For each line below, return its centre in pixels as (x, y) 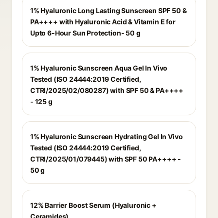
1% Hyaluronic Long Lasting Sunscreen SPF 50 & (109, 10)
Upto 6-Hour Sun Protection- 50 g (85, 33)
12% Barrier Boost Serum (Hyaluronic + (93, 205)
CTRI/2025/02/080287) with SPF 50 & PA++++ (107, 90)
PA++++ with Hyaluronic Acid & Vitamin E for (103, 22)
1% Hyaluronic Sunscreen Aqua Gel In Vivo (99, 68)
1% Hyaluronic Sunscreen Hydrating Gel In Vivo (107, 136)
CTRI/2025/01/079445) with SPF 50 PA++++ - (106, 159)
